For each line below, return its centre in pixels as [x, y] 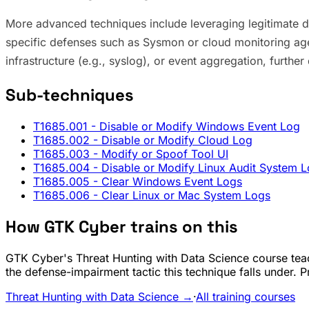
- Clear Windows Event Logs [166, 182]
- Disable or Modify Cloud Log [171, 140]
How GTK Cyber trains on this [122, 227]
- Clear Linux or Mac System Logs [180, 196]
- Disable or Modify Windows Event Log [194, 127]
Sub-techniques [70, 95]
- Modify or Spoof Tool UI [159, 154]
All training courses [246, 297]
